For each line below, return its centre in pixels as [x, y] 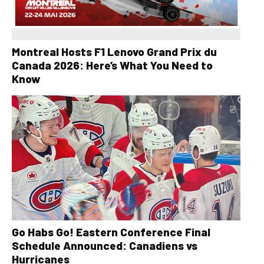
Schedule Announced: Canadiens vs [105, 246]
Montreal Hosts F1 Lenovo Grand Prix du [114, 51]
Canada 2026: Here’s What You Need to [112, 65]
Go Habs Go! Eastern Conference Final [111, 232]
